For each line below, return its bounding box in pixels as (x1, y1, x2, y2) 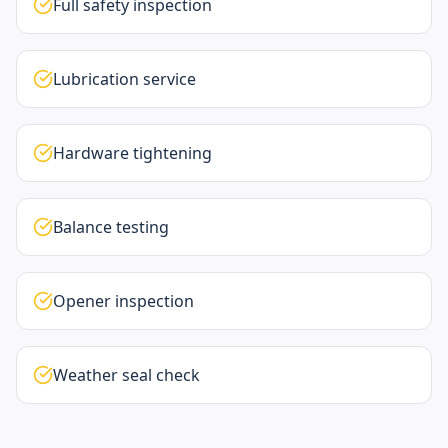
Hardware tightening (53, 142, 212, 164)
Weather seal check (53, 364, 200, 386)
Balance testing (53, 216, 169, 238)
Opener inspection (53, 290, 194, 312)
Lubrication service (53, 68, 196, 90)
